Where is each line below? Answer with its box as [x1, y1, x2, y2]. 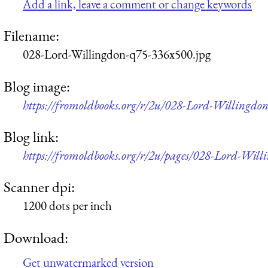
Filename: [4, 26, 59, 45]
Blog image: [4, 76, 70, 96]
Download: [4, 227, 68, 247]
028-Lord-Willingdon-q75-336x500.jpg [23, 46, 211, 63]
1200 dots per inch [23, 197, 112, 214]
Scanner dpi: [4, 177, 75, 197]
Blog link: [4, 127, 59, 147]
